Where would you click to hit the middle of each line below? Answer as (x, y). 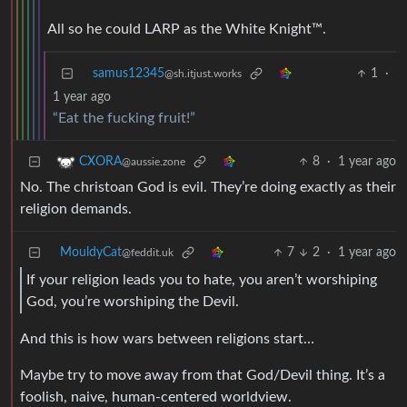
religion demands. (76, 209)
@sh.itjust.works (203, 74)
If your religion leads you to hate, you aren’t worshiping (202, 279)
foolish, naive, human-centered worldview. (156, 397)
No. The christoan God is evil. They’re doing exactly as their (208, 188)
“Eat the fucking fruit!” (124, 119)
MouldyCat (91, 253)
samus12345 (129, 74)
